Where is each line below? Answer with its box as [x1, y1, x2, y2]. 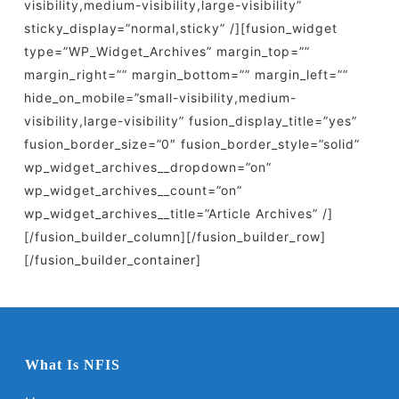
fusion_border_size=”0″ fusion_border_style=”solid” [23, 136, 360, 151]
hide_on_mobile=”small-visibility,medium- [23, 90, 297, 105]
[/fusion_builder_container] [23, 252, 201, 267]
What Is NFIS [25, 357, 120, 372]
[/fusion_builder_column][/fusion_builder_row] [23, 229, 326, 244]
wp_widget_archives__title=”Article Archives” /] [23, 206, 333, 221]
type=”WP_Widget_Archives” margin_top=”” [23, 44, 310, 59]
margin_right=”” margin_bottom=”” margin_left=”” [23, 67, 348, 82]
